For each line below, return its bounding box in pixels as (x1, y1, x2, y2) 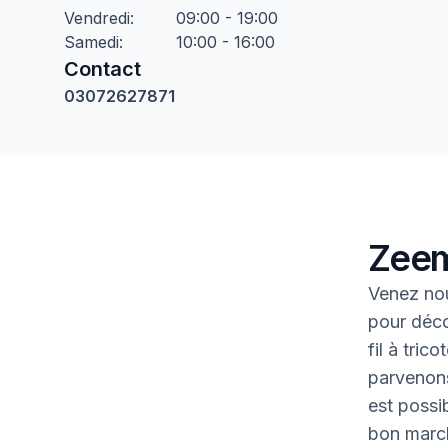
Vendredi (64, 8, 130, 28)
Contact (64, 57, 141, 81)
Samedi (64, 32, 119, 52)
